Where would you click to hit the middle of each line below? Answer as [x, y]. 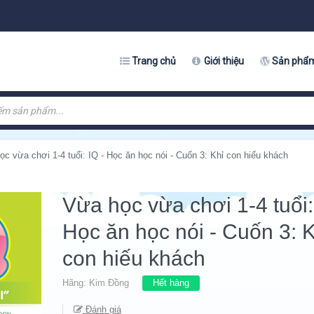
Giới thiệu [224, 61]
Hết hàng [171, 283]
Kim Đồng [109, 283]
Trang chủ [154, 61]
